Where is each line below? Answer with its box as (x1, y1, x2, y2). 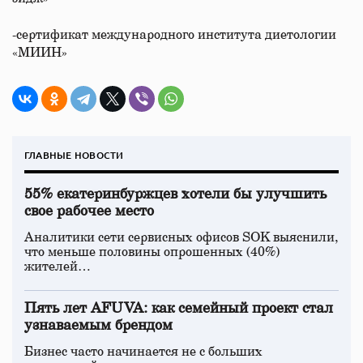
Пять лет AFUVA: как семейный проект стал (24, 301, 333, 316)
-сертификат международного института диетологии (12, 28, 336, 41)
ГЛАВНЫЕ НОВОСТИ (24, 148, 124, 162)
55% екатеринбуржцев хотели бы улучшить (24, 187, 327, 202)
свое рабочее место (24, 204, 154, 219)
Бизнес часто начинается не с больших (24, 345, 263, 358)
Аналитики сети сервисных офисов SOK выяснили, (24, 231, 338, 244)
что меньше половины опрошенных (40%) (24, 246, 280, 258)
